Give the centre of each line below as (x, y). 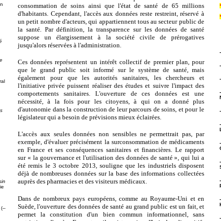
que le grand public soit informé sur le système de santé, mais (111, 70)
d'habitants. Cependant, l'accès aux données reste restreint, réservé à (111, 13)
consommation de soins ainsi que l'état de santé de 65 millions (111, 5)
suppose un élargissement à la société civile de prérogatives (111, 37)
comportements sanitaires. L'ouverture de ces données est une (111, 93)
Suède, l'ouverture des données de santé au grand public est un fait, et (111, 206)
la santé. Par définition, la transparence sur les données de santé (111, 29)
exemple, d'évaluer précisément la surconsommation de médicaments (111, 142)
